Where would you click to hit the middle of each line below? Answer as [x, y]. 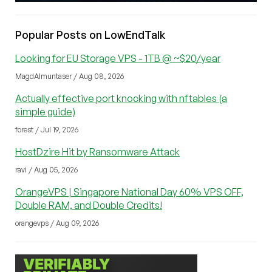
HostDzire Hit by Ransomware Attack [97, 152]
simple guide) [45, 112]
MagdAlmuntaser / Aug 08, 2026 [70, 76]
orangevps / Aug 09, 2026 [57, 223]
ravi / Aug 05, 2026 [46, 170]
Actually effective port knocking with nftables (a [121, 99]
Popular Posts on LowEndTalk [90, 35]
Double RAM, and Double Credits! [89, 206]
